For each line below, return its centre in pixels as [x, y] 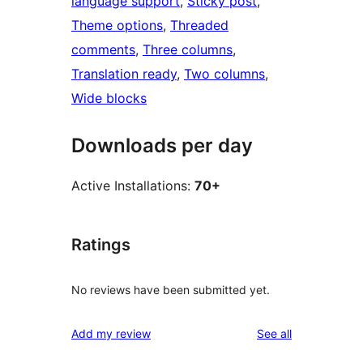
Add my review [111, 333]
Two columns [224, 74]
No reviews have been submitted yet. [171, 289]
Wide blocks [109, 98]
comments [103, 50]
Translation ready [124, 74]
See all [274, 333]
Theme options [117, 26]
